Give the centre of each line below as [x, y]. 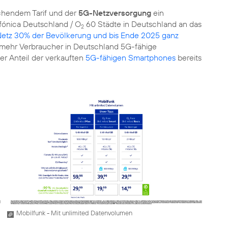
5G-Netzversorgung [115, 12]
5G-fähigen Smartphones [131, 57]
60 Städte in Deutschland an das [143, 24]
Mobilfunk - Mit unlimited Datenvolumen [74, 212]
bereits [189, 57]
